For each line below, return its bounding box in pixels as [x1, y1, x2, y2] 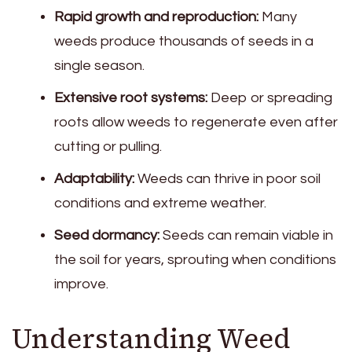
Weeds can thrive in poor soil [134, 170, 321, 186]
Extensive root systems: [54, 90, 207, 105]
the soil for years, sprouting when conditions [54, 251, 336, 267]
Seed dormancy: [54, 227, 159, 243]
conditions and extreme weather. [54, 195, 266, 211]
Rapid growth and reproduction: [54, 9, 258, 24]
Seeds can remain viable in [159, 227, 333, 243]
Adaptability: [54, 170, 134, 186]
